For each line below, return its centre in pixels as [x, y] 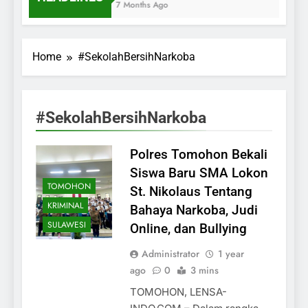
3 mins [204, 270]
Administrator [170, 253]
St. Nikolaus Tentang [191, 191]
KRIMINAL [65, 206]
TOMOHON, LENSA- [178, 291]
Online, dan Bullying [188, 228]
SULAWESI [67, 225]
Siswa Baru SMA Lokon [199, 173]
